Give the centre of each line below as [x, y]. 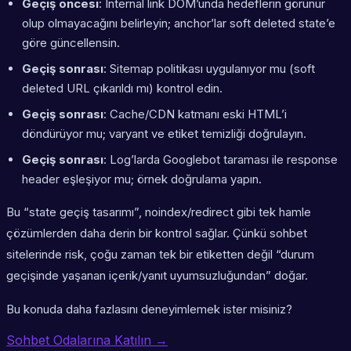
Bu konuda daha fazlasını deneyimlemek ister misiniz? [149, 309]
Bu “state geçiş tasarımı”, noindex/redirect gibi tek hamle [159, 212]
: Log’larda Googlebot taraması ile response [221, 160]
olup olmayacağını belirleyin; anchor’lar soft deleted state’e [179, 24]
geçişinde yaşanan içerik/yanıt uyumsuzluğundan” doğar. [157, 276]
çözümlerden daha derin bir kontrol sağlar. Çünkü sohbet [157, 233]
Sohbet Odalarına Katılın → [87, 340]
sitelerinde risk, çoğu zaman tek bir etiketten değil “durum [160, 255]
